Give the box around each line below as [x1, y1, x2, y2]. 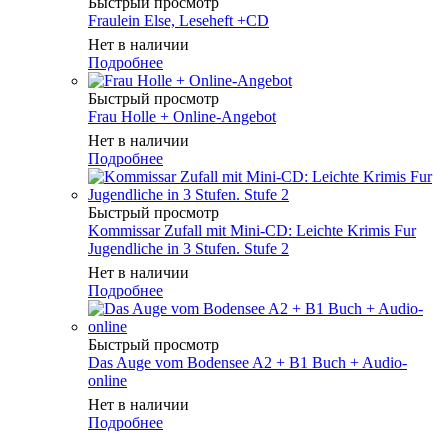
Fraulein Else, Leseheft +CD [88, 11, 269, 29]
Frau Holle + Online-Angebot [88, 107, 276, 125]
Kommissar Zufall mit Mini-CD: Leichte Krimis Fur [88, 221, 416, 239]
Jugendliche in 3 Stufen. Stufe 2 [88, 239, 289, 257]
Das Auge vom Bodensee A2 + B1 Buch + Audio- [88, 353, 407, 371]
